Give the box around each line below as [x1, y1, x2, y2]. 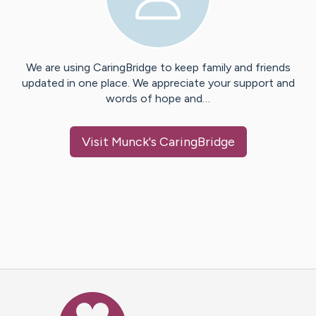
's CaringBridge [148, 134, 235, 150]
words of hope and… [106, 92, 210, 106]
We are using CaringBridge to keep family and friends [25, 61, 291, 75]
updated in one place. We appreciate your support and [21, 76, 295, 90]
